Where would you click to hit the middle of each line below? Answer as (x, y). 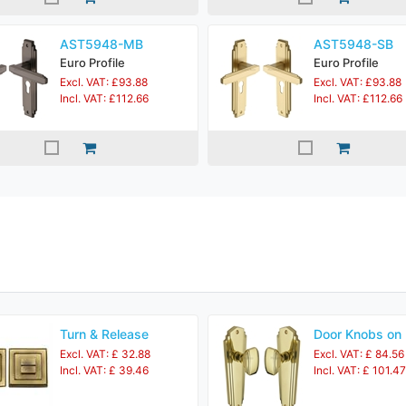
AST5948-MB (101, 44)
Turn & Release (104, 334)
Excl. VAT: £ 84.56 (359, 354)
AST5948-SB (353, 44)
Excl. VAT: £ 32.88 (105, 354)
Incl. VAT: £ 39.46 (104, 370)
